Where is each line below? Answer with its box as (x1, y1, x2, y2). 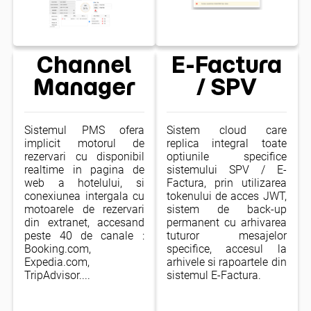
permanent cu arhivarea (167, 215, 287, 229)
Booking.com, (24, 242, 92, 255)
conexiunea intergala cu (24, 189, 144, 203)
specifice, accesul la (167, 242, 287, 255)
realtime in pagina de (24, 162, 144, 176)
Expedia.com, (24, 255, 90, 269)
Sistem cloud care (167, 123, 287, 137)
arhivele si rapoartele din (167, 255, 287, 269)
